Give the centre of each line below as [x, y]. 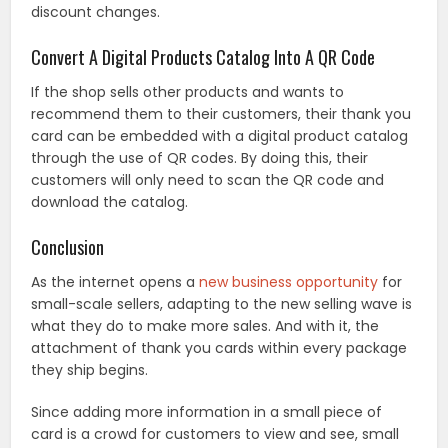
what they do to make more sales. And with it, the [205, 326]
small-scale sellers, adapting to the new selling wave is [222, 304]
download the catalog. [110, 202]
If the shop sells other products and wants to [188, 92]
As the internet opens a [115, 282]
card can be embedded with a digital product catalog [220, 136]
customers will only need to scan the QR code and [208, 180]
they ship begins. [90, 370]
